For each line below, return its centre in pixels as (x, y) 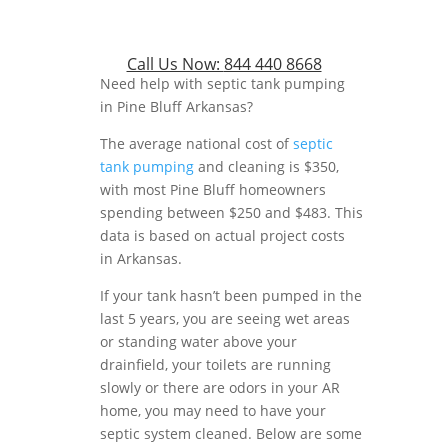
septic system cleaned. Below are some (231, 433)
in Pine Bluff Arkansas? (176, 106)
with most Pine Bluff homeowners (213, 189)
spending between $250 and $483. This (231, 212)
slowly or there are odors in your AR (220, 387)
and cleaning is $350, (266, 166)
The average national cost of (196, 143)
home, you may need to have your (213, 410)
